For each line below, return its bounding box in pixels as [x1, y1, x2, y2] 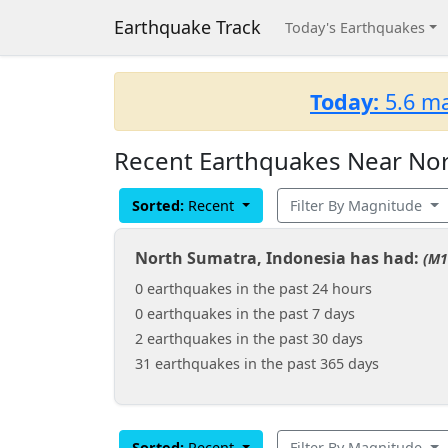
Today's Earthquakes [285, 18, 425, 37]
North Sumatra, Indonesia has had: [135, 247, 423, 269]
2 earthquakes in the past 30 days [135, 329, 363, 348]
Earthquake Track [114, 15, 261, 39]
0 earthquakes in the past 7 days [135, 304, 355, 323]
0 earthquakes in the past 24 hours [135, 279, 372, 298]
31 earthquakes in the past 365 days [135, 354, 379, 373]
